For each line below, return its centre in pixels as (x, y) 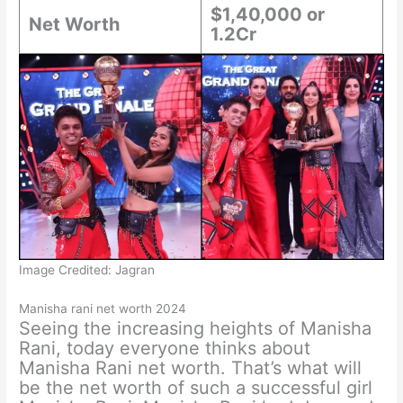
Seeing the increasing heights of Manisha (196, 329)
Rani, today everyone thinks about (165, 349)
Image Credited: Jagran (87, 269)
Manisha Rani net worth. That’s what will (191, 368)
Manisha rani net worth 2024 (103, 309)
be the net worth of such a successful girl (196, 388)
